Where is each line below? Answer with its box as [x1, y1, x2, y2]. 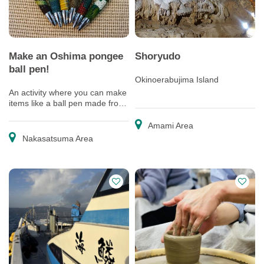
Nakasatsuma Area [20, 134, 93, 143]
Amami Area [146, 121, 193, 130]
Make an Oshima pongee [9, 50, 123, 62]
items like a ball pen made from [9, 98, 126, 108]
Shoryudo [135, 50, 180, 62]
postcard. [9, 120, 44, 129]
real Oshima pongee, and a [9, 109, 111, 118]
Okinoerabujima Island [135, 75, 219, 84]
